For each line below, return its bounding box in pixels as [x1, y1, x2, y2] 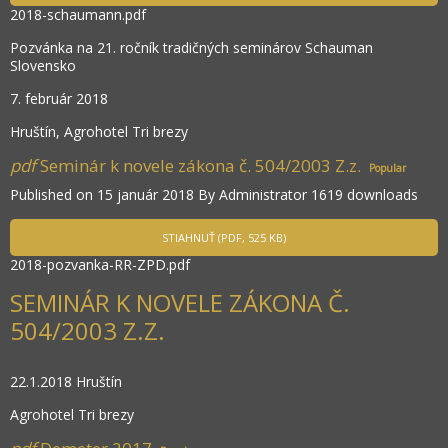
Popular [369, 161, 406, 176]
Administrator [219, 185, 307, 205]
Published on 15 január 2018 [10, 185, 198, 205]
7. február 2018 [10, 89, 108, 109]
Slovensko [10, 56, 76, 76]
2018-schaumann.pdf [10, 5, 146, 25]
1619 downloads [311, 185, 418, 205]
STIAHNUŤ [162, 230, 218, 246]
